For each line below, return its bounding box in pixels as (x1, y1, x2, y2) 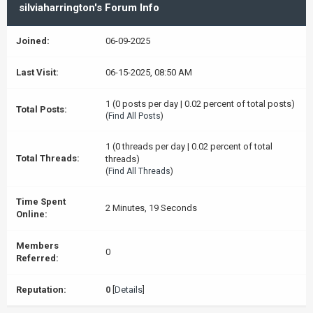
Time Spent (16, 196, 66, 207)
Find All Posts (108, 111, 161, 121)
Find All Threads (108, 166, 170, 176)
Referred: (16, 253, 59, 263)
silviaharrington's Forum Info (19, 1, 159, 14)
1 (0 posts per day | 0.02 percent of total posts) (105, 99, 295, 109)
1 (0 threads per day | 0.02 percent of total (105, 141, 272, 152)
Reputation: (16, 284, 66, 295)
